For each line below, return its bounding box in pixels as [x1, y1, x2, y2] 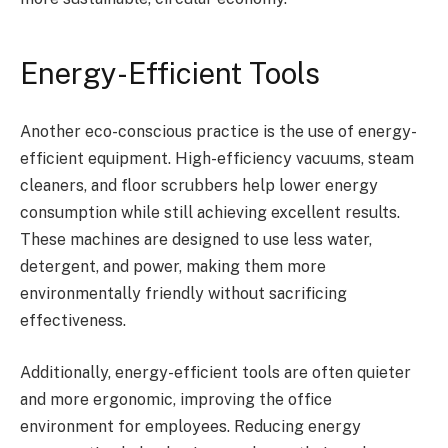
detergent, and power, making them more [20, 257, 326, 277]
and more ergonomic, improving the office [20, 389, 332, 409]
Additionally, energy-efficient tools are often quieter [20, 362, 411, 382]
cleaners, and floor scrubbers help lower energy [20, 176, 378, 196]
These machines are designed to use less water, [20, 230, 372, 250]
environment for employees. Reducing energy [20, 416, 361, 436]
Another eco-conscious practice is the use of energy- [20, 122, 417, 142]
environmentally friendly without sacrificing [20, 284, 347, 304]
